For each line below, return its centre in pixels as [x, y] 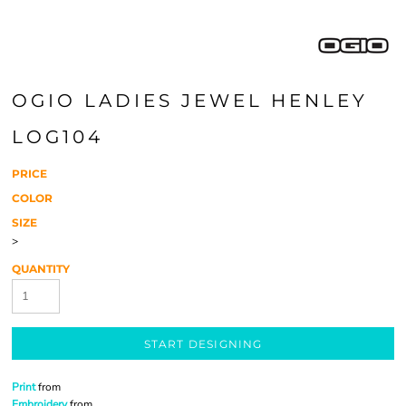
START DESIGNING [203, 344]
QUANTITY [41, 269]
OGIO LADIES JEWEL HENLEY [190, 101]
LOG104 [58, 137]
